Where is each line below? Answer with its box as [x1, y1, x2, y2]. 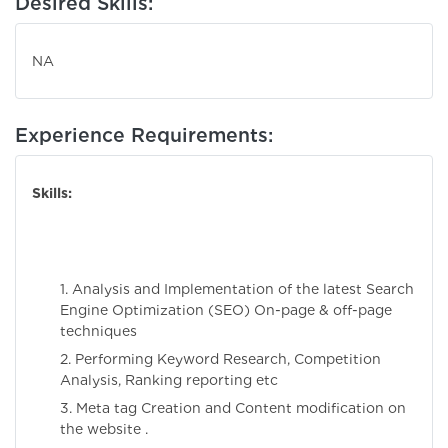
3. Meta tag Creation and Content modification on [60, 400, 406, 417]
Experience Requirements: [15, 123, 273, 148]
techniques [60, 323, 137, 340]
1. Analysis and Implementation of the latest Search [60, 281, 414, 298]
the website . [60, 421, 148, 438]
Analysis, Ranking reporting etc [60, 372, 278, 389]
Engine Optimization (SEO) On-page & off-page [60, 302, 392, 319]
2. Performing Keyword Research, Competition [60, 351, 381, 368]
